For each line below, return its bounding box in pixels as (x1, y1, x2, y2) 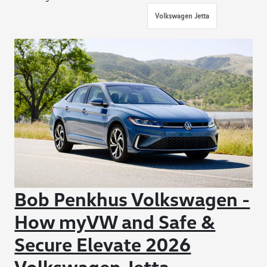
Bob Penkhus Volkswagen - (14, 187, 250, 210)
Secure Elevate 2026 (14, 232, 191, 256)
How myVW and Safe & (14, 209, 216, 233)
